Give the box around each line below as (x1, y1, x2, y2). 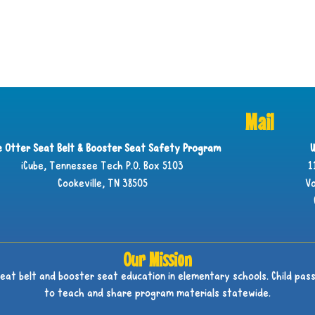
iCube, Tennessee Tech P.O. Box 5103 (21, 161, 184, 173)
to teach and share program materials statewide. (44, 288, 271, 300)
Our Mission (123, 248, 192, 271)
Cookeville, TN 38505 (57, 179, 148, 191)
